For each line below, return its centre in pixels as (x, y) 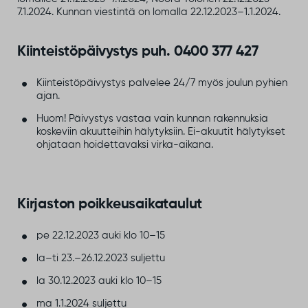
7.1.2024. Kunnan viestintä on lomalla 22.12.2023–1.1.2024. (149, 12)
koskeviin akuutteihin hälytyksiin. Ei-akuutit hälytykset (161, 131)
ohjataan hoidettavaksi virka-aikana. (124, 144)
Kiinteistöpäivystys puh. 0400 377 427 (138, 52)
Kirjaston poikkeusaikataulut (110, 205)
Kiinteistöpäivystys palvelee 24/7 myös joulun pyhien (162, 82)
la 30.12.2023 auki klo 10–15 (99, 281)
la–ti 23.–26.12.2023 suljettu (100, 258)
